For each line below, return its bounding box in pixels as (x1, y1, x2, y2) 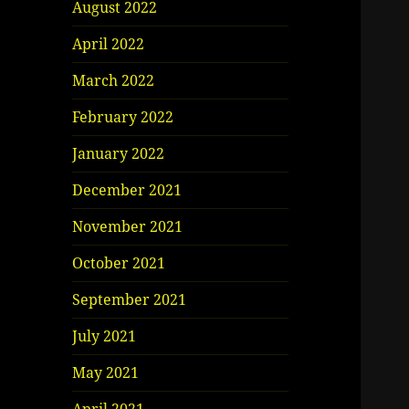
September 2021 (72, 289, 187, 310)
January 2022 (72, 143, 165, 164)
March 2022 (72, 70, 155, 91)
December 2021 (72, 180, 183, 201)
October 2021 (72, 253, 166, 274)
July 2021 (72, 326, 137, 347)
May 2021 (72, 362, 140, 383)
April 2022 (72, 34, 145, 55)
